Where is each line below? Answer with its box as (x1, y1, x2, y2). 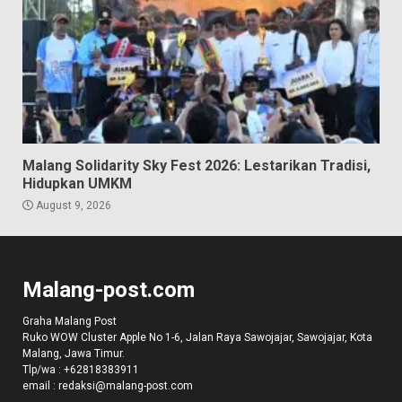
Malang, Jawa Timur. (22, 347, 125, 361)
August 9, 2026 (33, 199, 111, 213)
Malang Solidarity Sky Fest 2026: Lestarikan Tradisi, (22, 157, 371, 175)
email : (22, 380, 58, 393)
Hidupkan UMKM (22, 175, 132, 193)
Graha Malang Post (22, 315, 117, 328)
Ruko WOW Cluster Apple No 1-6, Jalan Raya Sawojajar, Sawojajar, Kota (22, 331, 372, 345)
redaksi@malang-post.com (58, 380, 193, 393)
